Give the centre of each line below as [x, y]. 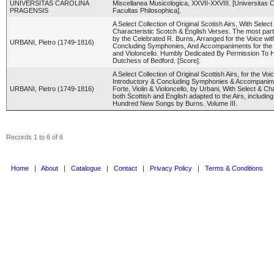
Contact [125, 168]
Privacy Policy [171, 168]
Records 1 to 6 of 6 [35, 137]
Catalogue [86, 168]
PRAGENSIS [29, 10]
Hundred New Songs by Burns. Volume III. [175, 103]
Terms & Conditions [234, 168]
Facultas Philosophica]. [147, 10]
